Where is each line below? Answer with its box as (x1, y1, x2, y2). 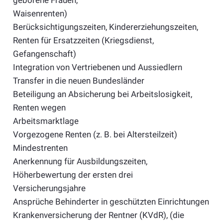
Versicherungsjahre (12, 183, 86, 193)
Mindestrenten (12, 142, 68, 153)
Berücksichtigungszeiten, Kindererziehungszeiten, (12, 21, 198, 32)
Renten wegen (12, 102, 66, 112)
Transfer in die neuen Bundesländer (12, 75, 144, 86)
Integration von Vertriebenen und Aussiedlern (12, 62, 182, 72)
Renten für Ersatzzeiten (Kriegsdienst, (12, 35, 154, 45)
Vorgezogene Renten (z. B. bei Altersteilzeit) (12, 129, 177, 139)
